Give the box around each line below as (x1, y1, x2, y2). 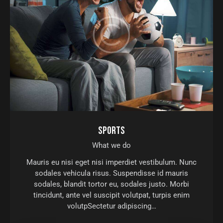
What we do (92, 141, 131, 150)
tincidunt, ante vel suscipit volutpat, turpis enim (33, 191, 190, 200)
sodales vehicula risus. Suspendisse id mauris (35, 169, 188, 178)
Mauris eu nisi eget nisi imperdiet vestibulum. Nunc (26, 158, 197, 167)
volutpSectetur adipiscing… (67, 202, 156, 211)
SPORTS (98, 124, 125, 137)
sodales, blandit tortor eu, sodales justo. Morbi (34, 180, 189, 189)
